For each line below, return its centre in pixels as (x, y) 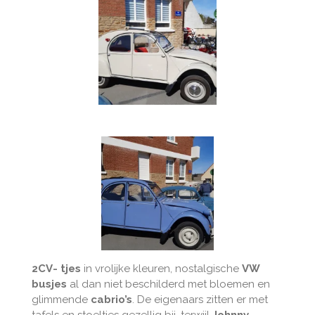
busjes (49, 284)
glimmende (61, 300)
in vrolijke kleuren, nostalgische (161, 269)
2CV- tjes (56, 269)
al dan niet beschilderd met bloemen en (168, 284)
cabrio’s (111, 300)
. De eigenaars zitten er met (200, 300)
